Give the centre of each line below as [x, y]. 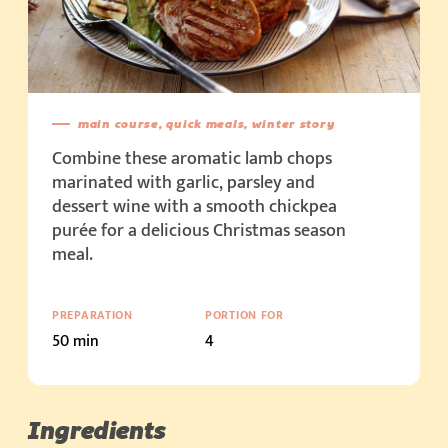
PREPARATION [92, 315]
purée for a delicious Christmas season [199, 231]
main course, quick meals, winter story [207, 124]
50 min [75, 342]
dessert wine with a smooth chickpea [194, 207]
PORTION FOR [244, 315]
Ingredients [97, 431]
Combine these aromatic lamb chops [192, 159]
